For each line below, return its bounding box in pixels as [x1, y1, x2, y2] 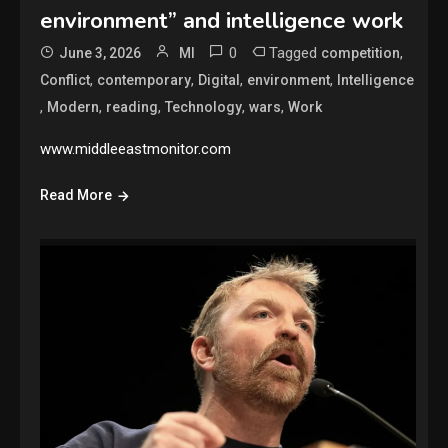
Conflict [40, 72, 91, 89]
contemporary [97, 72, 192, 89]
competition [321, 45, 401, 62]
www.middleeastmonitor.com [40, 140, 232, 159]
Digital [198, 72, 241, 89]
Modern [47, 99, 100, 116]
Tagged [269, 44, 322, 63]
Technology [165, 99, 243, 116]
